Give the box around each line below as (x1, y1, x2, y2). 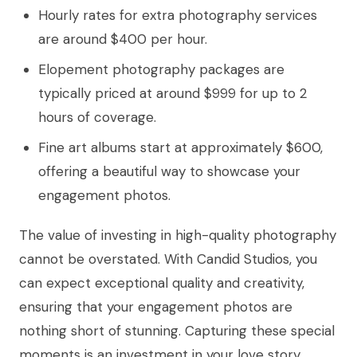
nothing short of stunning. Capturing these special (19, 322, 335, 340)
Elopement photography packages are (38, 61, 284, 79)
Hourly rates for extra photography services (38, 6, 317, 25)
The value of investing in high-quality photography (19, 226, 336, 245)
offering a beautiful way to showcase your (38, 163, 300, 181)
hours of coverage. (38, 108, 156, 127)
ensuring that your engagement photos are (19, 298, 292, 316)
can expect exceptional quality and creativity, (19, 274, 304, 292)
